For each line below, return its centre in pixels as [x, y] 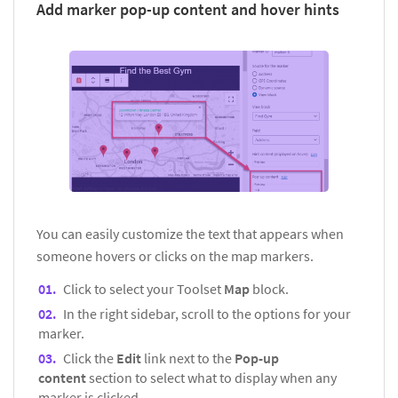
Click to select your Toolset [143, 289]
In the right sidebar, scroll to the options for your [207, 314]
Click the [90, 358]
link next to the [189, 358]
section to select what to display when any [213, 378]
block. [271, 289]
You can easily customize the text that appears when [190, 234]
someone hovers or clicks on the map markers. [175, 256]
